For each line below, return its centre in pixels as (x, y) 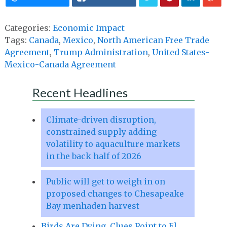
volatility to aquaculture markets (113, 144)
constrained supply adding (101, 131)
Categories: (28, 28)
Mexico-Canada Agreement (60, 64)
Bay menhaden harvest (92, 205)
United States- (180, 52)
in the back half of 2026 (93, 156)
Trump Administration (101, 52)
